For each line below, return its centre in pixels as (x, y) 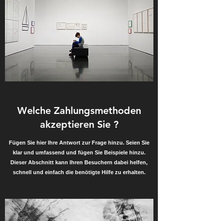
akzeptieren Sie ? (79, 124)
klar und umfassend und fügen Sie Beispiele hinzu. (79, 152)
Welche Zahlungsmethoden (79, 110)
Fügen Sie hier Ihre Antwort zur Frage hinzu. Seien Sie (79, 143)
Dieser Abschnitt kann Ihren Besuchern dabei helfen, (79, 162)
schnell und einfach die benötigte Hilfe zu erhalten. (79, 172)
